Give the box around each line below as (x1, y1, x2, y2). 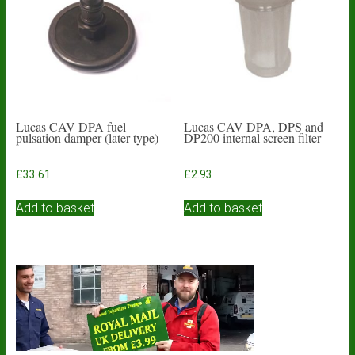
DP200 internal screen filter (184, 129, 322, 147)
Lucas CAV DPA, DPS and (184, 118, 324, 136)
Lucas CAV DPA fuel (15, 118, 126, 136)
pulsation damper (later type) (15, 129, 158, 147)
